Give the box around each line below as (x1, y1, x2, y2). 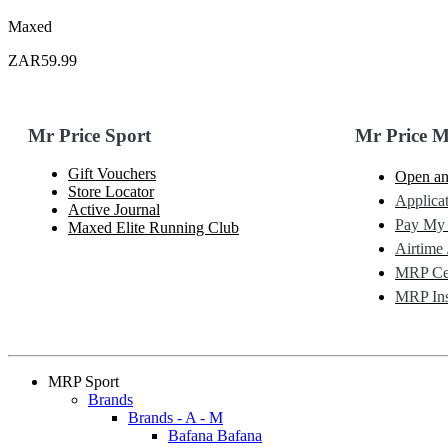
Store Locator (68, 183, 154, 201)
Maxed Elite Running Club (68, 219, 239, 237)
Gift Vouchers (68, 165, 156, 183)
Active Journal (68, 201, 160, 219)
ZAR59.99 (8, 51, 77, 69)
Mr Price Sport (28, 124, 156, 146)
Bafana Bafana (168, 427, 262, 445)
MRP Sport (48, 373, 119, 391)
